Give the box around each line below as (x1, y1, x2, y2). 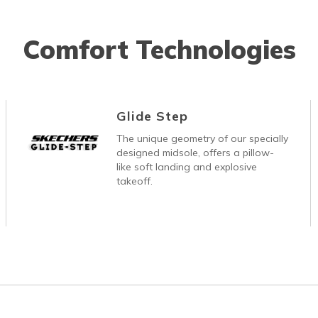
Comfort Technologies (22, 33, 296, 65)
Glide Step (116, 107, 189, 124)
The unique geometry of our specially (116, 131, 289, 145)
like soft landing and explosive (116, 160, 258, 173)
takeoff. (116, 174, 153, 187)
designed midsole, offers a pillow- (116, 146, 275, 159)
